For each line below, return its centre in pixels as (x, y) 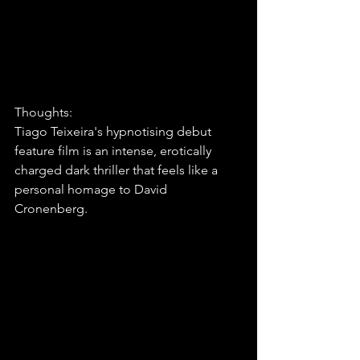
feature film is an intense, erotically (115, 150)
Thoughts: (43, 112)
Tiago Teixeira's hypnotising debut (115, 131)
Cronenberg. (51, 208)
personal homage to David (92, 189)
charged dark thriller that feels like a (118, 170)
